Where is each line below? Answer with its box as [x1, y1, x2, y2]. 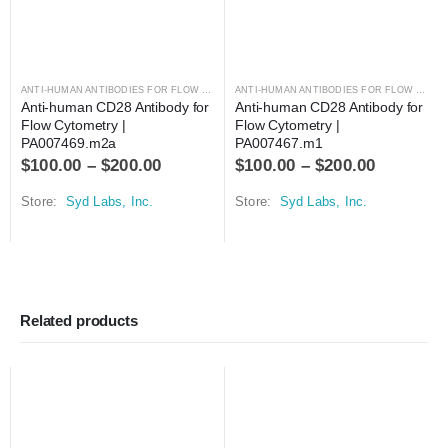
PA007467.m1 [235, 134, 323, 151]
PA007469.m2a [21, 134, 117, 151]
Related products [20, 312, 138, 329]
